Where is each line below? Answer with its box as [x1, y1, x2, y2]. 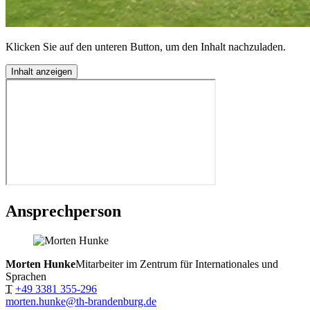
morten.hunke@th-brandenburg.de [6, 295, 156, 307]
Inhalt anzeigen [11, 66, 72, 77]
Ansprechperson [6, 202, 121, 221]
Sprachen [6, 271, 46, 282]
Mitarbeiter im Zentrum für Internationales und [75, 258, 278, 270]
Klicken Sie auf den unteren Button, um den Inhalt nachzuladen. [6, 41, 286, 53]
